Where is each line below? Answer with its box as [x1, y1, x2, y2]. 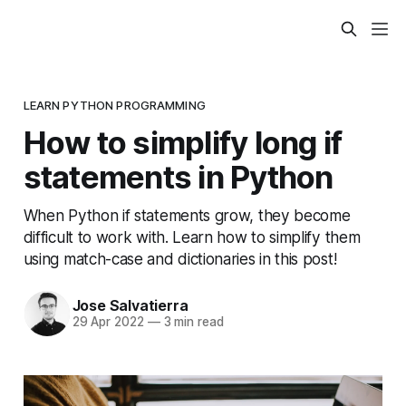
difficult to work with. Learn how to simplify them [23, 227, 361, 246]
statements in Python [23, 157, 333, 196]
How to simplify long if [23, 122, 343, 161]
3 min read [159, 314, 224, 330]
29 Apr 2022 [72, 314, 144, 330]
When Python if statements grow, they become [23, 205, 351, 225]
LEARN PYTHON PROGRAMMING [23, 97, 206, 112]
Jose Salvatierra [72, 296, 188, 315]
